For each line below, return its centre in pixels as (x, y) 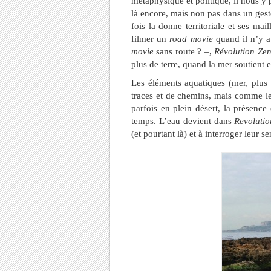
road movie (191, 39)
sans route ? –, (184, 51)
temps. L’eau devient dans (183, 121)
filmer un (151, 39)
